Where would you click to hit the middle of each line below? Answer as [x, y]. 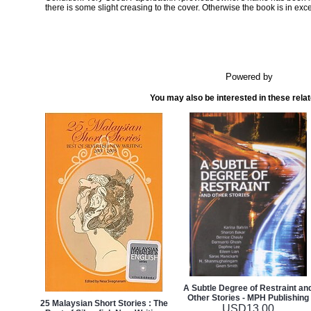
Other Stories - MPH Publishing [248, 298]
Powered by [249, 77]
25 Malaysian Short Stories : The [104, 303]
